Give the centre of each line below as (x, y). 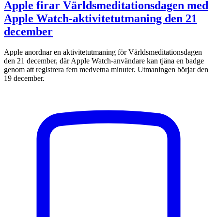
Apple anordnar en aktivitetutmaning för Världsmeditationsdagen (103, 52)
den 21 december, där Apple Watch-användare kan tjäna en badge (104, 61)
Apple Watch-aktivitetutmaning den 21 (101, 19)
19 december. (24, 78)
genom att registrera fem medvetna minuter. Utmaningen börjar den (106, 70)
